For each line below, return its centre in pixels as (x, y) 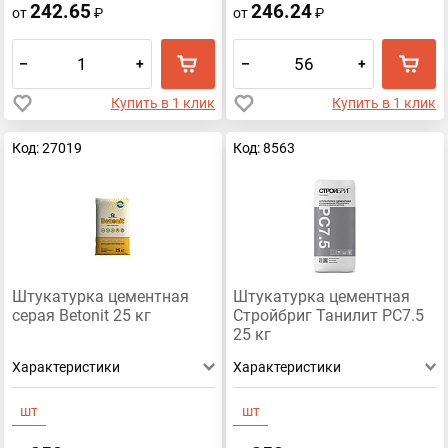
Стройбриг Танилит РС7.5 (329, 316)
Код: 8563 (264, 147)
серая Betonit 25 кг (81, 316)
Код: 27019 (46, 147)
